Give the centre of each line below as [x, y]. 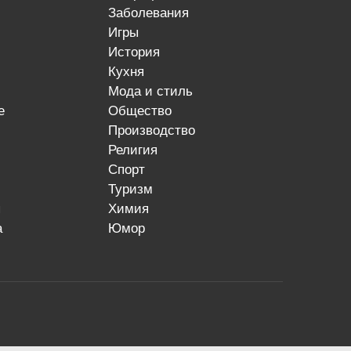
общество [145, 111]
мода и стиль [156, 91]
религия [137, 150]
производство [157, 130]
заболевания [153, 13]
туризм [134, 189]
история [139, 52]
